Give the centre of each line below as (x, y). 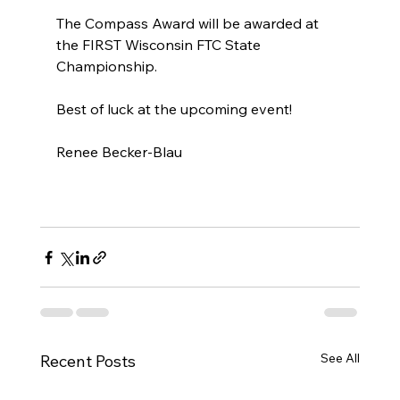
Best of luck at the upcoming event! (175, 109)
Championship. (108, 67)
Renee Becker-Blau (119, 152)
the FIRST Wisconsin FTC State (160, 45)
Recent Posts (87, 362)
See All (341, 358)
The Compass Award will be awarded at (189, 24)
